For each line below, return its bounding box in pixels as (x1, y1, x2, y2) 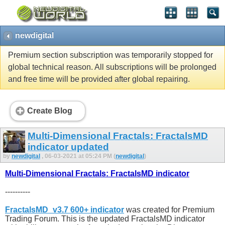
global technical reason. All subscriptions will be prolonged (8, 63, 216, 72)
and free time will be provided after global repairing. (8, 75, 190, 84)
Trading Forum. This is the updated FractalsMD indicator (5, 214, 205, 223)
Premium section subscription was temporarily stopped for (8, 51, 213, 60)
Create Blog (27, 106, 72, 116)
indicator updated (28, 141, 109, 152)
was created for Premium (124, 205, 214, 214)
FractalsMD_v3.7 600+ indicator (5, 205, 124, 214)
